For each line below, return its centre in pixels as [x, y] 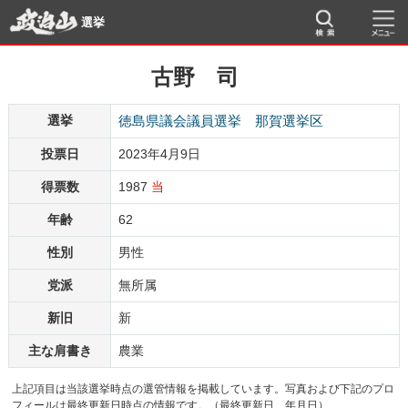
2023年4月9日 [159, 154]
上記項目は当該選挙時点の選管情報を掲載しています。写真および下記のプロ [204, 389]
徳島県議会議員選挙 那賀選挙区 [221, 121]
